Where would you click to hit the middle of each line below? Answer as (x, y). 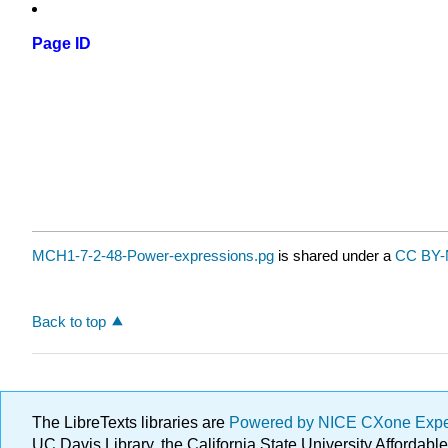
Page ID (61, 44)
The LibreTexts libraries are (130, 422)
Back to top (69, 321)
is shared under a (334, 256)
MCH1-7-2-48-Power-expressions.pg (153, 256)
